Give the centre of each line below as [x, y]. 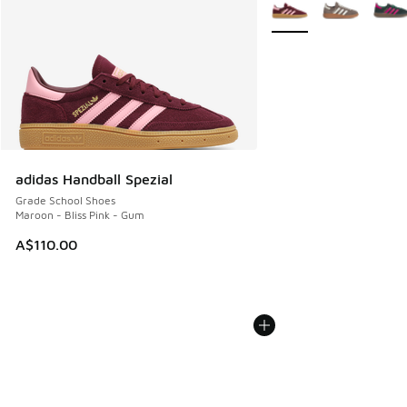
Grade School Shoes [65, 201]
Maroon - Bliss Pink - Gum [80, 215]
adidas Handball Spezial [94, 179]
